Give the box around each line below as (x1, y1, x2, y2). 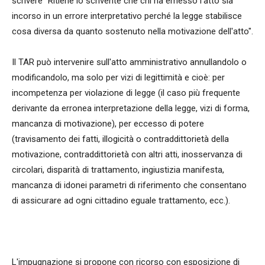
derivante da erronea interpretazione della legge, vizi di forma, (12, 103, 250, 114)
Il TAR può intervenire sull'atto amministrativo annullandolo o (12, 57, 247, 67)
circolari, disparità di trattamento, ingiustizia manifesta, (12, 164, 224, 175)
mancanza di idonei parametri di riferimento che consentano (12, 180, 247, 190)
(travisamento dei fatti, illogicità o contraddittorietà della (12, 134, 229, 144)
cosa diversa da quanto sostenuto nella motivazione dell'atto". (12, 26, 253, 37)
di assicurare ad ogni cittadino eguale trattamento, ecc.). (12, 195, 230, 206)
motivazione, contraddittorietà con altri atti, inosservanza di (12, 149, 243, 160)
